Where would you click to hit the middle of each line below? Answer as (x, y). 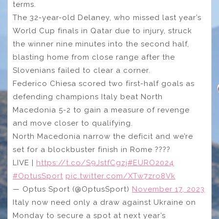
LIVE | (24, 163)
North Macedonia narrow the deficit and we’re (103, 136)
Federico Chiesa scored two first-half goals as (104, 83)
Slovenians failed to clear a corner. (82, 70)
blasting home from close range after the (94, 57)
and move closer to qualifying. (73, 123)
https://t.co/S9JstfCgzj (82, 163)
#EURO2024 (151, 163)
